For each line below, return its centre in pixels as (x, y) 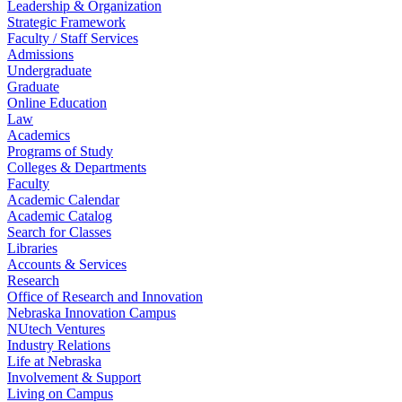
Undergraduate (49, 70)
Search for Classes (59, 232)
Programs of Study (60, 151)
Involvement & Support (74, 377)
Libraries (32, 248)
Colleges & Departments (77, 167)
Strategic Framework (66, 22)
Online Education (57, 103)
